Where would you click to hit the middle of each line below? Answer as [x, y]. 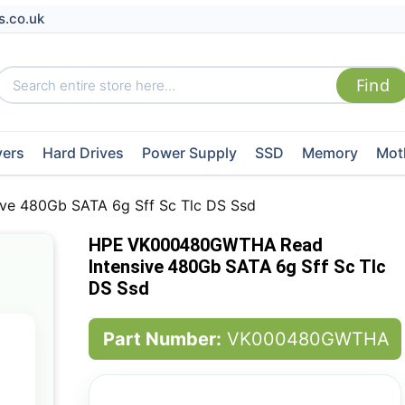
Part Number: [162, 339]
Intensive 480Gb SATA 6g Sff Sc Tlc [237, 267]
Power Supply [189, 153]
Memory [330, 153]
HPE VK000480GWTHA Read [205, 245]
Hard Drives [83, 153]
